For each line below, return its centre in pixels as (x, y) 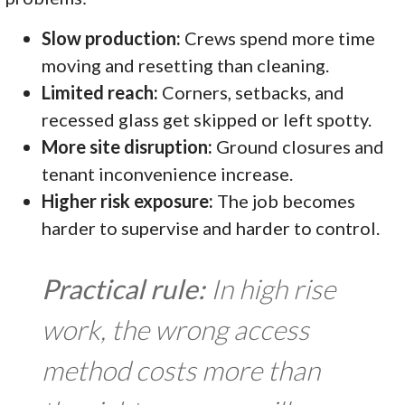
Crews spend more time (278, 38)
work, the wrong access (176, 329)
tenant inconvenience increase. (168, 173)
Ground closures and (299, 146)
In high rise (271, 288)
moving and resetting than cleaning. (186, 65)
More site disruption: (127, 146)
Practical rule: (124, 288)
